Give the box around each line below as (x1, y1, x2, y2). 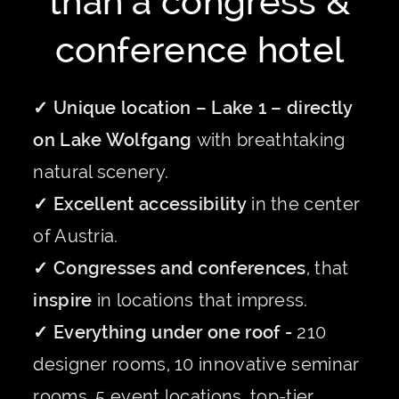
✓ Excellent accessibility (33, 192, 252, 215)
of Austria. (33, 224, 118, 247)
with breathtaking (196, 128, 346, 151)
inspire (33, 289, 93, 311)
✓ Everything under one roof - (33, 321, 293, 343)
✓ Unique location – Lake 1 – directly (33, 96, 354, 118)
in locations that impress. (92, 289, 308, 311)
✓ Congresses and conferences (33, 256, 306, 279)
